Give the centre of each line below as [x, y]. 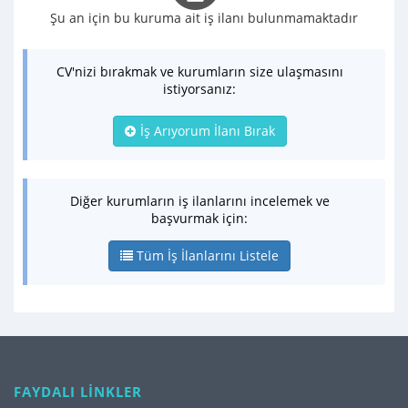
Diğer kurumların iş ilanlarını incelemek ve [199, 200]
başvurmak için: [199, 218]
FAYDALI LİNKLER [78, 392]
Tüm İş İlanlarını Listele [206, 255]
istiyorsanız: [199, 88]
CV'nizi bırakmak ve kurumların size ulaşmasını [199, 71]
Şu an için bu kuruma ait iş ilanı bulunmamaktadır [204, 17]
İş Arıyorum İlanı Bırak [205, 130]
